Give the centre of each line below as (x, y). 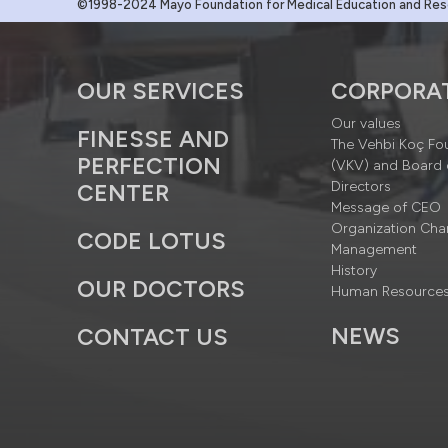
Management (374, 249)
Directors (361, 186)
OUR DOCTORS (161, 289)
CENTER (123, 193)
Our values (366, 123)
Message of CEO (386, 207)
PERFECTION (149, 166)
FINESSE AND (153, 139)
